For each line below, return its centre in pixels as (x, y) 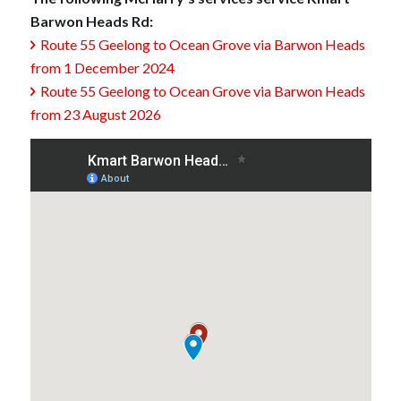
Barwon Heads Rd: (91, 21)
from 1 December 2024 (102, 68)
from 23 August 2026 (95, 115)
